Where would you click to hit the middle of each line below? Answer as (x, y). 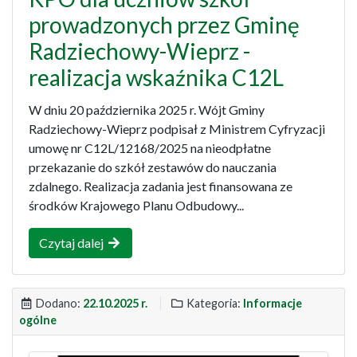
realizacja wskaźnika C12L (156, 77)
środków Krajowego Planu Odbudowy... (136, 205)
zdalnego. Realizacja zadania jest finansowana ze (161, 186)
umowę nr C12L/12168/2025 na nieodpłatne (150, 147)
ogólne (38, 320)
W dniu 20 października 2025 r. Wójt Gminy (147, 109)
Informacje (273, 303)
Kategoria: (214, 303)
